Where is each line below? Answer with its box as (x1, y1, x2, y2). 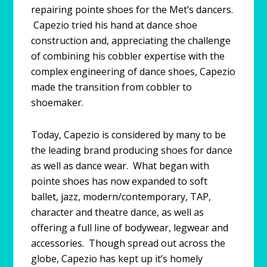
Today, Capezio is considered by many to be (31, 128, 226, 141)
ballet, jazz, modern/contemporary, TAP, (31, 190, 212, 203)
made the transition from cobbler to (31, 80, 193, 94)
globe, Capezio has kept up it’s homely (31, 252, 203, 265)
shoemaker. (31, 95, 84, 109)
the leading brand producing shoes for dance (31, 143, 233, 157)
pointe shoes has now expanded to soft (31, 174, 208, 188)
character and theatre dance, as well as (31, 205, 204, 219)
